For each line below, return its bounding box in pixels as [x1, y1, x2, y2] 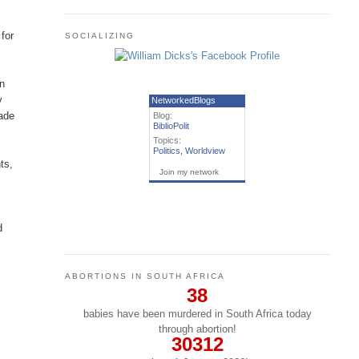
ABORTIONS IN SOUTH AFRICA [64, 271, 226, 280]
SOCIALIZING [64, 30, 135, 40]
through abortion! [158, 323, 236, 336]
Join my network [159, 167, 220, 176]
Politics [153, 145, 181, 155]
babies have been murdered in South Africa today [83, 308, 312, 321]
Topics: [153, 135, 182, 145]
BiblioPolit [153, 120, 190, 131]
